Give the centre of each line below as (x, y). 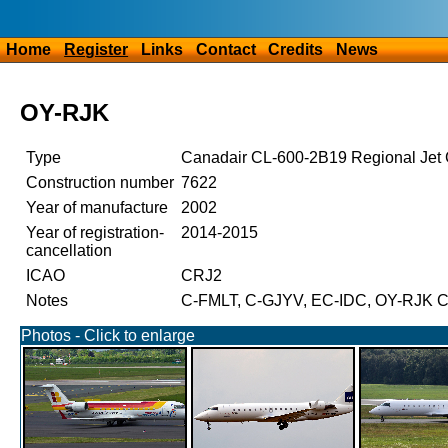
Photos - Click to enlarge (107, 336)
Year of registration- (94, 233)
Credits (296, 50)
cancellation (68, 251)
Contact (225, 50)
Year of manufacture (96, 208)
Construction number (99, 183)
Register (96, 50)
